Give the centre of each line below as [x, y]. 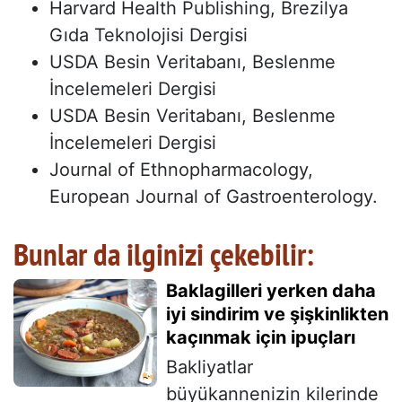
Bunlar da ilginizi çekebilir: [164, 254]
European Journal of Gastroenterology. [214, 197]
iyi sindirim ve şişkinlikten [277, 315]
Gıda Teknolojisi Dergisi [149, 35]
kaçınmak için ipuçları [261, 338]
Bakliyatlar [210, 367]
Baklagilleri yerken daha [271, 291]
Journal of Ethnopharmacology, [181, 170]
